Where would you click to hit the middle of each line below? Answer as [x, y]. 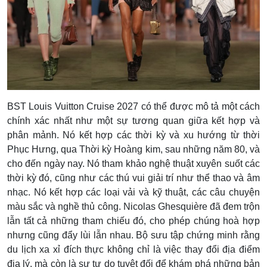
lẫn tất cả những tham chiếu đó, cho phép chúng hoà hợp [133, 221]
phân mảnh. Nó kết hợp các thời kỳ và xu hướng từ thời [133, 135]
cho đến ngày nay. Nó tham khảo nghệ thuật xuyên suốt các [133, 164]
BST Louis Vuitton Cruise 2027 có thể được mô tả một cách [133, 107]
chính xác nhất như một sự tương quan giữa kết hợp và [133, 121]
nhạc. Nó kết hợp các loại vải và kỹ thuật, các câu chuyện [133, 193]
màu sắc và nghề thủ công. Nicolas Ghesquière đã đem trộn [133, 207]
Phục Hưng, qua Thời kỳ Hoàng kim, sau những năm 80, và [133, 150]
